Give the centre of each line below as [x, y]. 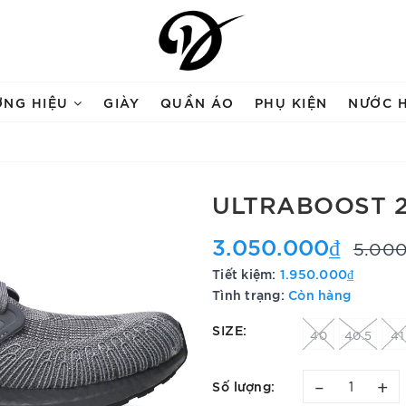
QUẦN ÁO [197, 102]
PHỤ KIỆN [291, 102]
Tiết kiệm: [246, 273]
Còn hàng [319, 294]
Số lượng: [244, 385]
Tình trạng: [248, 294]
